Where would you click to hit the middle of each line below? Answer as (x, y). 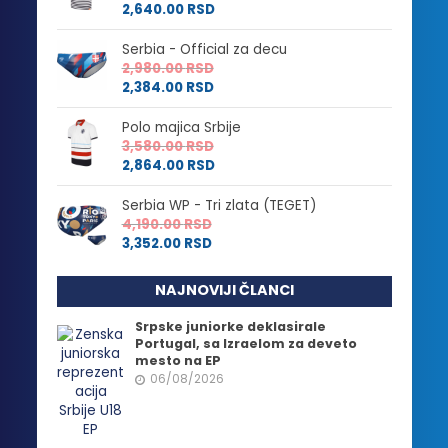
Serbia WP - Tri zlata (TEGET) (218, 205)
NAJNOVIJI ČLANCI (224, 289)
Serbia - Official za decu (204, 49)
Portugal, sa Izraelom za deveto (246, 343)
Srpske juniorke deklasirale (231, 326)
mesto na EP (178, 360)
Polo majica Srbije (181, 127)
